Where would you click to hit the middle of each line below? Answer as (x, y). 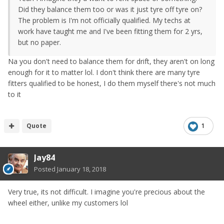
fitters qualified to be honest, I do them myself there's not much (112, 83)
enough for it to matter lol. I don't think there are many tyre (104, 72)
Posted (45, 169)
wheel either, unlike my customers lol (68, 202)
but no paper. (40, 42)
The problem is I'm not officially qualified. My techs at (104, 20)
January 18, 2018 (81, 169)
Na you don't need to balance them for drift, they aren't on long (111, 61)
